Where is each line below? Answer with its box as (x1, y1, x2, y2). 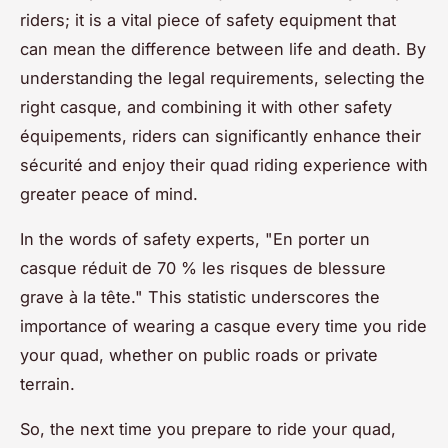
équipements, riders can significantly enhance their (20, 125, 421, 146)
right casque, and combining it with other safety (20, 96, 392, 117)
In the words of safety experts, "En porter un (20, 228, 370, 249)
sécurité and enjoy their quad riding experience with (20, 154, 428, 175)
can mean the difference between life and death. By (20, 38, 426, 59)
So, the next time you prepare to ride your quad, (20, 418, 396, 439)
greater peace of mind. (20, 183, 198, 204)
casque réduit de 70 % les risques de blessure (20, 257, 386, 278)
